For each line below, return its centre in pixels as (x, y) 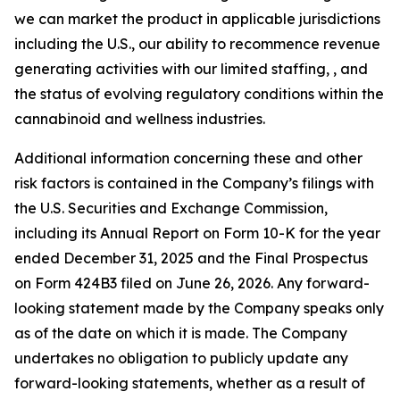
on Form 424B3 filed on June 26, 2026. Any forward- (192, 283)
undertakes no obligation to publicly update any (181, 358)
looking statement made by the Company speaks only (199, 308)
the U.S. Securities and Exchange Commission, (171, 208)
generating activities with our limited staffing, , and (191, 69)
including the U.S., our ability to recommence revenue (197, 44)
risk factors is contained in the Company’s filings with (194, 183)
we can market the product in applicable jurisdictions (197, 19)
